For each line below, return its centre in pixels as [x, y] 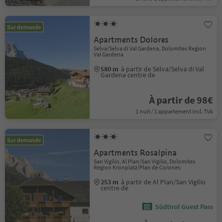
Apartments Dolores [131, 40]
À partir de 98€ [181, 100]
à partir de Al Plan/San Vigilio [164, 182]
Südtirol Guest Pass [184, 207]
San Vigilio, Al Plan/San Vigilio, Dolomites [145, 161]
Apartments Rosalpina [136, 153]
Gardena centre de [128, 75]
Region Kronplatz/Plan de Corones [137, 167]
